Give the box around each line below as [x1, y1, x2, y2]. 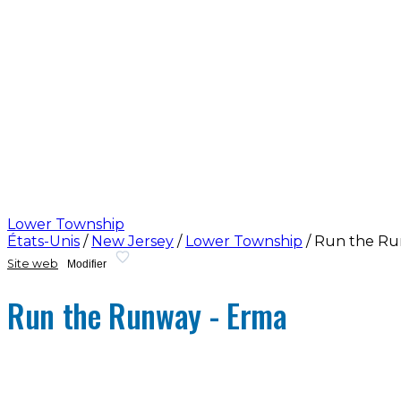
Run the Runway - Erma [7, 292, 287, 339]
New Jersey [91, 232, 174, 250]
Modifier [67, 257, 107, 270]
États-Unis [7, 232, 80, 250]
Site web [7, 257, 58, 271]
